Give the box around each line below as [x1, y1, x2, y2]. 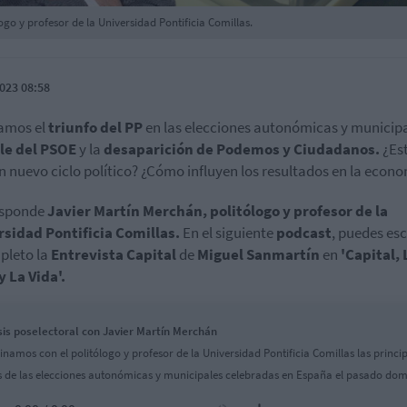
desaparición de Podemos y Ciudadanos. [104, 139, 382, 159]
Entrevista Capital [51, 244, 176, 264]
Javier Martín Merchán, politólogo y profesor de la [47, 201, 388, 221]
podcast [276, 223, 332, 243]
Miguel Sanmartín [197, 244, 320, 264]
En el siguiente [180, 223, 276, 243]
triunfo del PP [48, 117, 145, 137]
